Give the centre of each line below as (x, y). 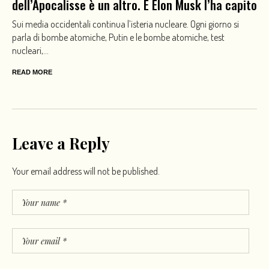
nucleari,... (30, 51)
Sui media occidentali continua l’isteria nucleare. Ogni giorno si (125, 24)
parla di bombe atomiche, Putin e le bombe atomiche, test (118, 38)
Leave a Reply (61, 144)
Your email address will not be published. (86, 171)
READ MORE (32, 72)
